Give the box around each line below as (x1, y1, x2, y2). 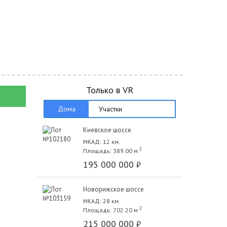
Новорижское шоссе (83, 184, 144, 194)
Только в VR (86, 84, 133, 96)
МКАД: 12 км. (83, 137, 120, 145)
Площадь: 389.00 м (83, 146, 138, 155)
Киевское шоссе (83, 125, 131, 134)
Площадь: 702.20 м (83, 206, 138, 214)
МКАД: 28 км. (83, 197, 120, 205)
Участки (99, 104, 122, 113)
